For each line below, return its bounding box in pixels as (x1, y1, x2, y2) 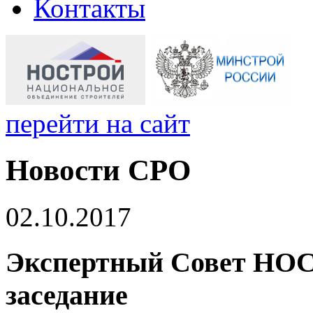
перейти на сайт (6, 108, 190, 138)
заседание (6, 279, 128, 311)
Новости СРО (6, 153, 191, 187)
